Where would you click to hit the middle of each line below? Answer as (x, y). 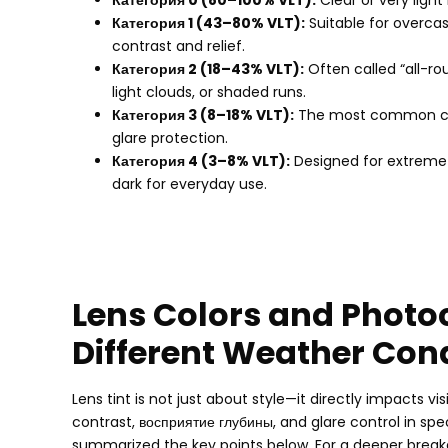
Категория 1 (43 (167, 23)
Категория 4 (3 (164, 161)
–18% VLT (249, 115)
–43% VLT (257, 69)
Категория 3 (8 (164, 115)
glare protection (168, 138)
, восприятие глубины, (206, 422)
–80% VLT (258, 23)
